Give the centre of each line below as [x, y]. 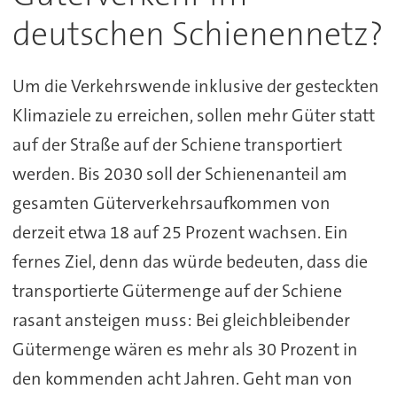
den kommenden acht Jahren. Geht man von [182, 378]
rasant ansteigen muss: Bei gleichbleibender [181, 319]
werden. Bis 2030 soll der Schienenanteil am [179, 173]
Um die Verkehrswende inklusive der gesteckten [195, 86]
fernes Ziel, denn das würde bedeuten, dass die [190, 261]
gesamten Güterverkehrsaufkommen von [171, 202]
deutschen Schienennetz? [198, 34]
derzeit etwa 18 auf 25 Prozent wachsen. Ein [180, 232]
